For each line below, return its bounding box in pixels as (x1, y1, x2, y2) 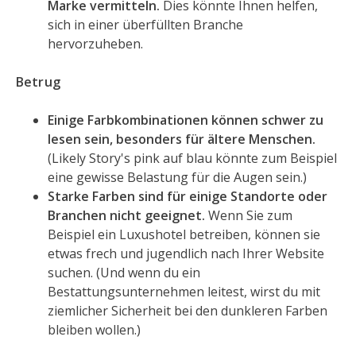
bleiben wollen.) (48, 321, 141, 339)
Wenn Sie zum (205, 207, 292, 225)
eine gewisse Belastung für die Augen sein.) (48, 168, 307, 187)
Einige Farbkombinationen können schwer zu (48, 111, 323, 130)
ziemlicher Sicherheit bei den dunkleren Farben (48, 302, 327, 320)
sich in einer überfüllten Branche (48, 16, 243, 34)
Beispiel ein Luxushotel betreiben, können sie (48, 226, 320, 244)
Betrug (16, 73, 60, 91)
